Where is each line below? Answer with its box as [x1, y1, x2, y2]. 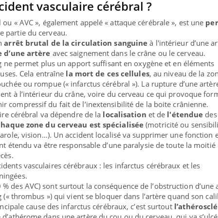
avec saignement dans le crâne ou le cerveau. [50, 48, 206, 58]
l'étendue [167, 109, 203, 120]
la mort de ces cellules [66, 69, 149, 79]
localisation [103, 109, 146, 120]
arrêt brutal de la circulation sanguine [4, 38, 148, 48]
